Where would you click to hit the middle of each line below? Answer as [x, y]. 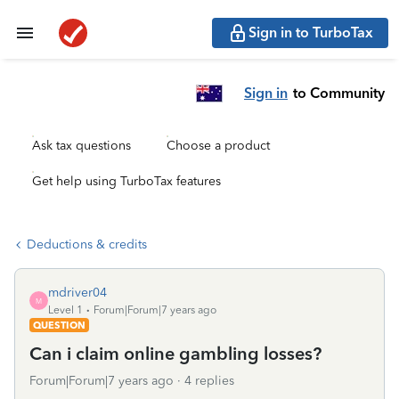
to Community [339, 93]
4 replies [209, 381]
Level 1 [65, 310]
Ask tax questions [81, 146]
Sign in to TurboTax [311, 33]
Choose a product [218, 146]
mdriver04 [77, 293]
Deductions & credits [87, 244]
